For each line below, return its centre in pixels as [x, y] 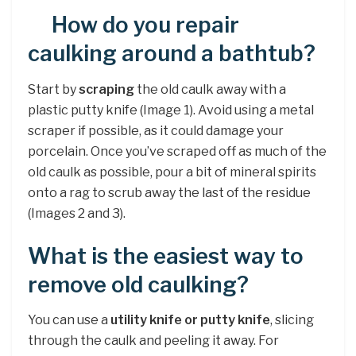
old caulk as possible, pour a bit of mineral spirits [172, 172]
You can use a [69, 320]
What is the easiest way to [166, 256]
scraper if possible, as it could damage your [156, 130]
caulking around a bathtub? [172, 54]
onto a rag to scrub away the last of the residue [169, 192]
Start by [53, 89]
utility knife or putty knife [190, 320]
